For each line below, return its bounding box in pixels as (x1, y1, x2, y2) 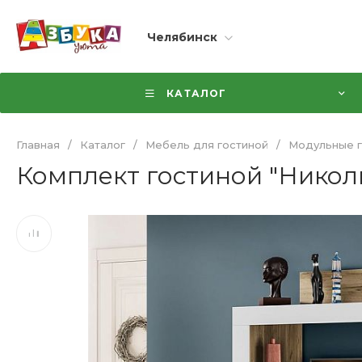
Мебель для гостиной (145, 138, 268, 152)
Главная (16, 138, 60, 152)
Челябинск (147, 30, 217, 45)
